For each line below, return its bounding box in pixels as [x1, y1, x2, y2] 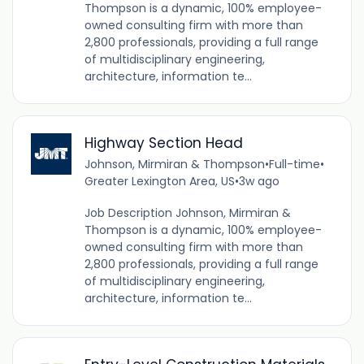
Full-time [268, 156, 320, 173]
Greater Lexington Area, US [84, 173, 235, 190]
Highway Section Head [84, 133, 243, 154]
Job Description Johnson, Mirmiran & [84, 205, 291, 222]
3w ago [238, 173, 279, 190]
